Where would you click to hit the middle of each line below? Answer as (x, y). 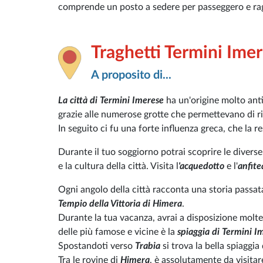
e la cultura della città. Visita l (118, 166)
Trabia (149, 246)
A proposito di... (131, 75)
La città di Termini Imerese (111, 101)
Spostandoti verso (97, 246)
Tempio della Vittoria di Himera (120, 204)
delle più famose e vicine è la (118, 232)
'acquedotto (201, 166)
